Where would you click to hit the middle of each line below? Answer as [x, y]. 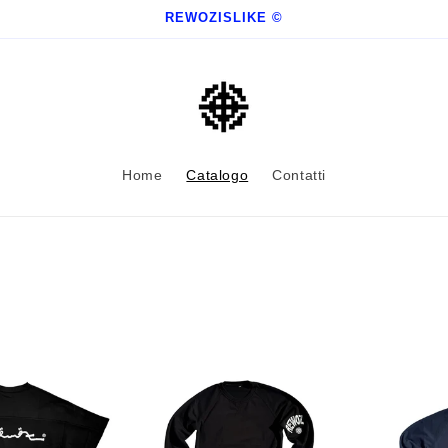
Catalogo [217, 175]
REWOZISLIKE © [224, 17]
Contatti [299, 175]
